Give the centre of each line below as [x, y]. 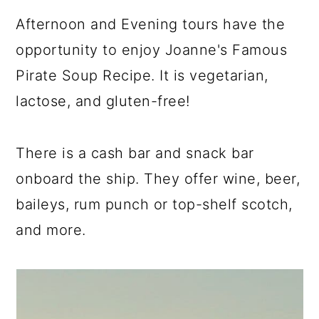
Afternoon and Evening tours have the [151, 24]
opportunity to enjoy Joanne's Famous [152, 50]
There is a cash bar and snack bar [135, 153]
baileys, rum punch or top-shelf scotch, [154, 204]
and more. [51, 230]
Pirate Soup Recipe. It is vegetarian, [142, 75]
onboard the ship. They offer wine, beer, [158, 179]
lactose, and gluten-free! [103, 101]
